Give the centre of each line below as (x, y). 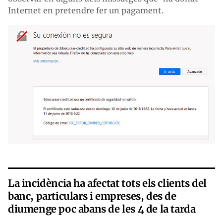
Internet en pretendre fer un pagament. (87, 10)
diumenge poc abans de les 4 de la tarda (102, 209)
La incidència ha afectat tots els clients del (108, 183)
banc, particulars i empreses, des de (92, 196)
